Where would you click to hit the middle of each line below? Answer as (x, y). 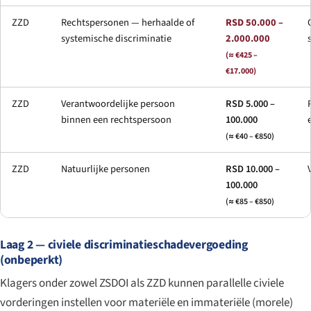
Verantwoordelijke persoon (118, 103)
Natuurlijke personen (106, 169)
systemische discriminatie (116, 38)
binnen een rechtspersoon (116, 119)
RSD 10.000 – (253, 169)
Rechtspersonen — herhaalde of (128, 22)
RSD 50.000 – (254, 22)
